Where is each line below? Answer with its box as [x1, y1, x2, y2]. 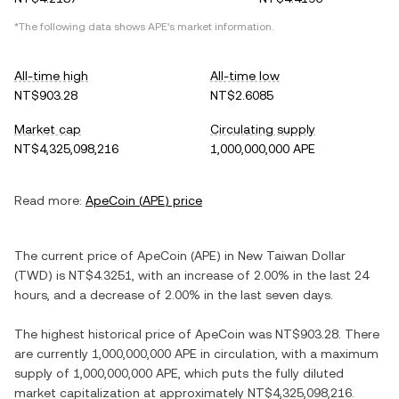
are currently [14, 346, 92, 361]
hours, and [14, 288, 79, 302]
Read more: [14, 193, 82, 208]
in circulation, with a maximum [197, 346, 379, 361]
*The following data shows [14, 20, 148, 33]
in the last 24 [289, 268, 369, 282]
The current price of [14, 248, 137, 263]
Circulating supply [210, 122, 315, 136]
